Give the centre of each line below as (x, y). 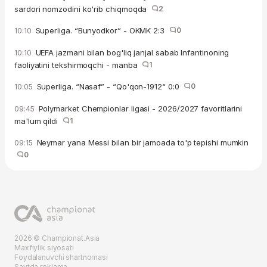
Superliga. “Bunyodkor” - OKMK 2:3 (101, 30)
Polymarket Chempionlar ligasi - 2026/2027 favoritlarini (139, 108)
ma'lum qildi (38, 121)
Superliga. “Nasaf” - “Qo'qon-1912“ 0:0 (109, 86)
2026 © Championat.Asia (57, 238)
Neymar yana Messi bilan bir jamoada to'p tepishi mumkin (142, 142)
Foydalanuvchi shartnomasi (61, 257)
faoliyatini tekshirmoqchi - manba (78, 65)
